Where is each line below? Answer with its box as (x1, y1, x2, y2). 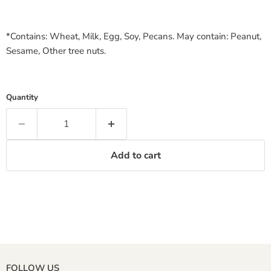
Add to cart (110, 149, 161, 162)
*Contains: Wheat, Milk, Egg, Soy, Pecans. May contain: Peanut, (6, 30, 261, 42)
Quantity (6, 92, 38, 103)
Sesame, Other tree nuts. (6, 45, 106, 57)
